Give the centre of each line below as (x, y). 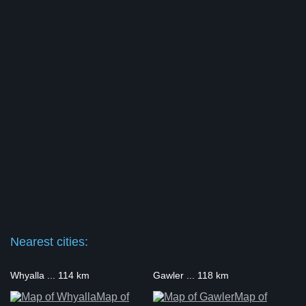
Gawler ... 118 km (191, 276)
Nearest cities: (49, 242)
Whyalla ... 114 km (50, 276)
